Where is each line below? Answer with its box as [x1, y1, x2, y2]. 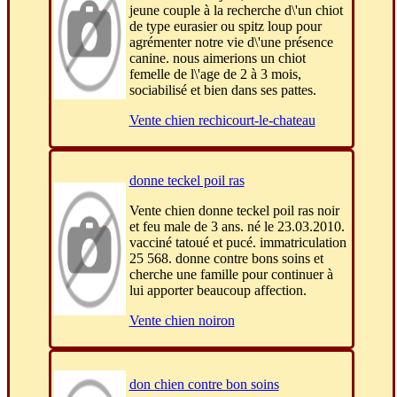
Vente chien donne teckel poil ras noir [128, 203, 339, 219]
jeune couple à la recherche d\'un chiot [128, 3, 343, 19]
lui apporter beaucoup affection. [128, 283, 307, 299]
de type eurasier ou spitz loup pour [128, 19, 322, 35]
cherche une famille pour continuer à [128, 267, 333, 283]
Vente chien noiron [128, 313, 235, 329]
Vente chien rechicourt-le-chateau [128, 113, 315, 128]
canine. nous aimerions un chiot [128, 51, 306, 66]
